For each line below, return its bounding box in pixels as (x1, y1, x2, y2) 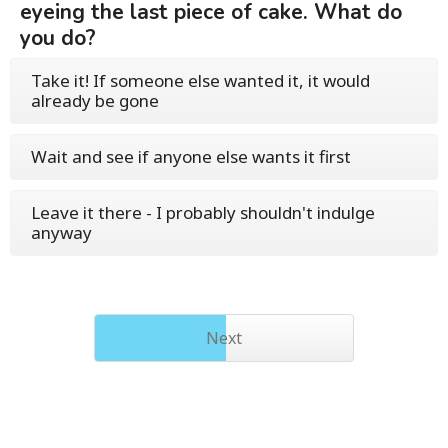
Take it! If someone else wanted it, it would (31, 69, 370, 92)
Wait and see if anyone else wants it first (31, 145, 351, 168)
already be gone (31, 89, 159, 112)
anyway (31, 221, 92, 244)
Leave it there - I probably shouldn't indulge (31, 201, 375, 224)
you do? (20, 24, 96, 52)
